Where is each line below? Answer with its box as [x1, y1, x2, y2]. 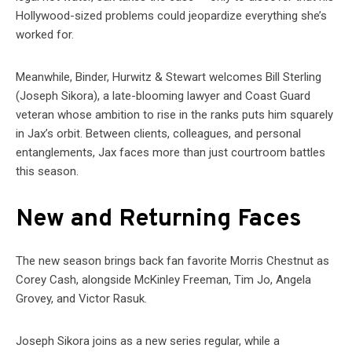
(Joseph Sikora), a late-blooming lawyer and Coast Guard [16, 89, 310, 104]
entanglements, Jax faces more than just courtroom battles [16, 145, 325, 160]
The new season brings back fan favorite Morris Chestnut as [16, 254, 329, 269]
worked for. [16, 27, 74, 42]
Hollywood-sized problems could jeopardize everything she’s [16, 9, 327, 24]
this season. [16, 164, 79, 179]
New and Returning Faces [16, 204, 302, 236]
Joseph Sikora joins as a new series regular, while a [16, 334, 280, 349]
